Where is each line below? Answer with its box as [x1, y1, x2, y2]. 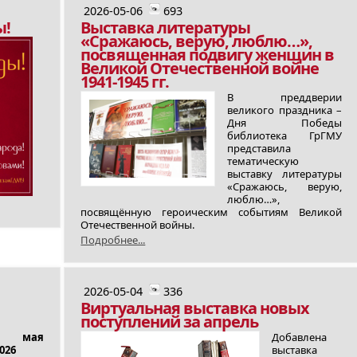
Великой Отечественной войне [80, 57, 320, 79]
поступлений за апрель [80, 311, 259, 332]
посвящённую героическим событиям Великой [80, 205, 343, 219]
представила [227, 141, 292, 155]
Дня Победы [227, 116, 343, 130]
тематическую [227, 154, 300, 168]
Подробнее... [80, 233, 146, 247]
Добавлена [271, 330, 327, 344]
